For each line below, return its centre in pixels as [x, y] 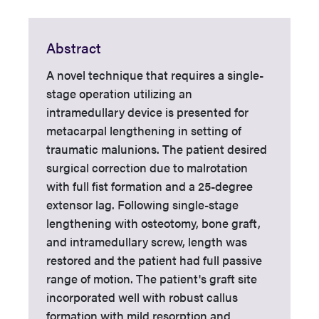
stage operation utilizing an [119, 93]
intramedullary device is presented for [147, 112]
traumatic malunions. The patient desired [157, 149]
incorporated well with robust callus [142, 297]
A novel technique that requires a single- [155, 75]
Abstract [74, 47]
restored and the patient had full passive [154, 260]
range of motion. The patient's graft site [152, 278]
